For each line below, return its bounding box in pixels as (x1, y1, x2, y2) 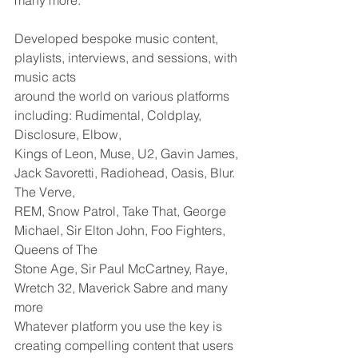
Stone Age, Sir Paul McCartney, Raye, (14, 261, 231, 276)
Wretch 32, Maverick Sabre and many (14, 280, 231, 296)
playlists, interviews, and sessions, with (14, 50, 241, 66)
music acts (14, 69, 76, 85)
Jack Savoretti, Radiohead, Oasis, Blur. (14, 165, 238, 181)
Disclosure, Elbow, (14, 126, 121, 142)
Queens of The (14, 241, 97, 257)
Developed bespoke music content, (14, 30, 221, 46)
